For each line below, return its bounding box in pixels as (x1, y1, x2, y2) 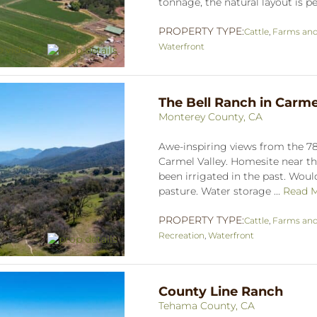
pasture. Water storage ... (158, 184, 283, 197)
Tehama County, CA (158, 299, 255, 312)
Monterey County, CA (158, 110, 263, 123)
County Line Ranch (158, 283, 283, 299)
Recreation (158, 229, 204, 241)
